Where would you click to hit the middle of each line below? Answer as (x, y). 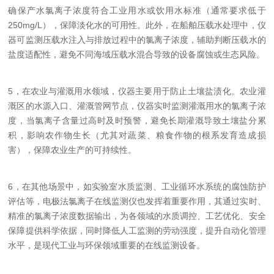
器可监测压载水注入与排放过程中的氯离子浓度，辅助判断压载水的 (137, 40)
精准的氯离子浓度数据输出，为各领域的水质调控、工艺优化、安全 (137, 216)
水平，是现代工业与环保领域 (64, 245)
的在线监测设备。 (171, 245)
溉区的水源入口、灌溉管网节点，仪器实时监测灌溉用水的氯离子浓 (137, 106)
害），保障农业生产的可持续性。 (72, 150)
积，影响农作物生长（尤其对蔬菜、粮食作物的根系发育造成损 (137, 135)
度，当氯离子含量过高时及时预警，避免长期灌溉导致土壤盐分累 (137, 120)
